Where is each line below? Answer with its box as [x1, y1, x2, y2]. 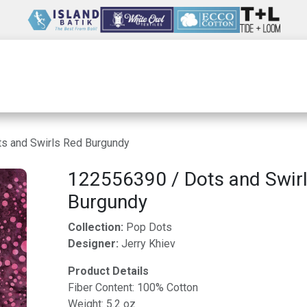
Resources [224, 67, 289, 85]
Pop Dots [123, 221, 172, 234]
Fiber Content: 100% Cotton [67, 281, 198, 294]
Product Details [67, 265, 149, 278]
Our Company [112, 67, 199, 85]
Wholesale [24, 67, 88, 85]
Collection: [67, 221, 123, 234]
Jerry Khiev [121, 237, 175, 250]
